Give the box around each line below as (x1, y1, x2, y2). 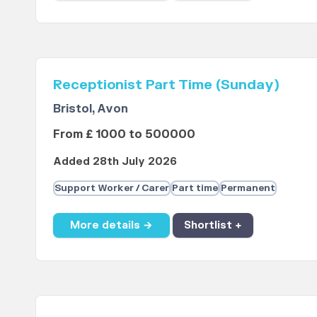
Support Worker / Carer (54, 183, 169, 195)
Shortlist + (183, 218, 242, 232)
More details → (69, 218, 153, 232)
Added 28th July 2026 (52, 155, 177, 169)
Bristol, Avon (52, 102, 128, 117)
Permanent (220, 183, 275, 195)
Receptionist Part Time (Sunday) (52, 76, 279, 94)
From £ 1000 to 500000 (52, 127, 195, 142)
